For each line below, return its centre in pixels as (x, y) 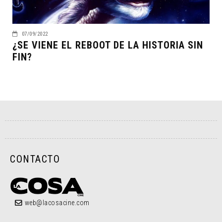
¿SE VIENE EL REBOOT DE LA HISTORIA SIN (108, 45)
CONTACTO (35, 159)
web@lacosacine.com (57, 203)
